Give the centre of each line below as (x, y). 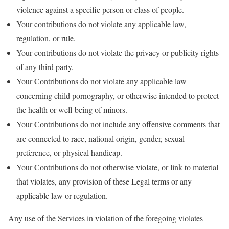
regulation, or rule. (46, 38)
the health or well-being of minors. (72, 110)
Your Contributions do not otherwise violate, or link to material (117, 167)
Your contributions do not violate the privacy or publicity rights (118, 52)
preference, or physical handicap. (69, 153)
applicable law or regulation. (62, 196)
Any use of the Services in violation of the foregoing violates (106, 218)
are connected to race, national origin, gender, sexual (100, 138)
